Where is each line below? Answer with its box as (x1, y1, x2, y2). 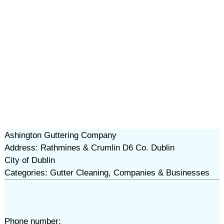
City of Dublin (4, 155, 55, 165)
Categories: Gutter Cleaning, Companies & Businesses (4, 168, 209, 177)
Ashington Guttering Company (4, 130, 116, 140)
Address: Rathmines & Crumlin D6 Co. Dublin (4, 143, 174, 152)
